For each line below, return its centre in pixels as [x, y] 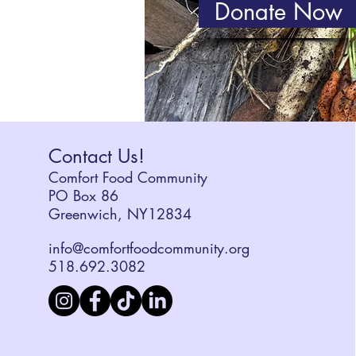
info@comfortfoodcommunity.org [149, 248]
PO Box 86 [83, 196]
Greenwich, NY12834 [120, 214]
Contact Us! [96, 157]
